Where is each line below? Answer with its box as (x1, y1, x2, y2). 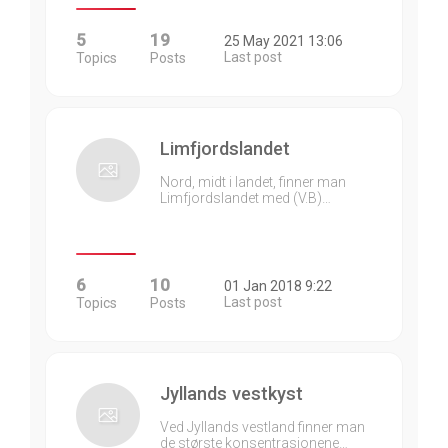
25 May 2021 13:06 (224, 33, 343, 49)
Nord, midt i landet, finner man (160, 174, 346, 190)
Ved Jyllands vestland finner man (160, 419, 365, 435)
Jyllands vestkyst (160, 383, 303, 404)
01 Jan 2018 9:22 (224, 278, 332, 294)
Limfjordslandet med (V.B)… (160, 190, 331, 206)
